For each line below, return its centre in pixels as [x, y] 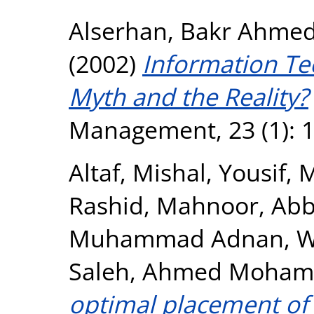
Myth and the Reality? [189, 96]
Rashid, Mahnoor [164, 205]
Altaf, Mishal [137, 172]
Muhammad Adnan [176, 238]
